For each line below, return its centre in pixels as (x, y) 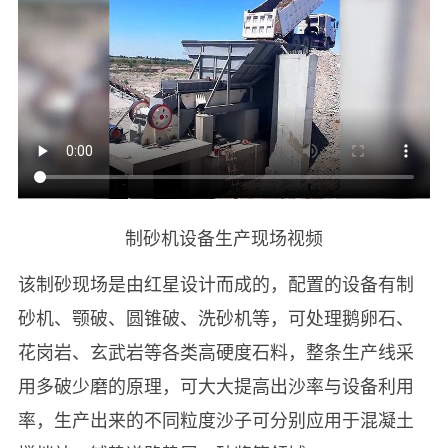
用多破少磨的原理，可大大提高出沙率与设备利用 (215, 385)
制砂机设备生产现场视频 (224, 237)
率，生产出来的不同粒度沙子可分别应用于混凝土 (215, 419)
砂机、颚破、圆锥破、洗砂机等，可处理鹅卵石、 (215, 317)
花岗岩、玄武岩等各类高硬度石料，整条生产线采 (215, 351)
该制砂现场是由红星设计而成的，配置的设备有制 (215, 283)
